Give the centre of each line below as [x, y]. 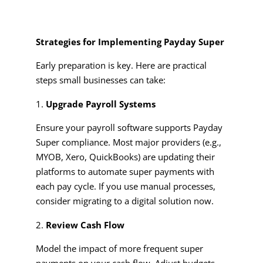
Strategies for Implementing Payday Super [130, 41]
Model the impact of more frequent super [119, 248]
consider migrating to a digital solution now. [126, 200]
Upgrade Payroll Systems [100, 104]
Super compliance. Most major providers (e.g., [128, 142]
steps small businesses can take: [100, 80]
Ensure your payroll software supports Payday [129, 127]
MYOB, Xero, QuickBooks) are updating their [125, 156]
